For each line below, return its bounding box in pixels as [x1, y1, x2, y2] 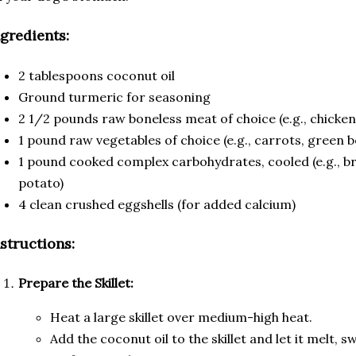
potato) [18, 174, 64, 191]
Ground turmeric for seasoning [18, 88, 211, 105]
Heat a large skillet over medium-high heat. [50, 309, 312, 326]
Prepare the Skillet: [18, 275, 133, 292]
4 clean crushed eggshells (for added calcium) [18, 195, 296, 212]
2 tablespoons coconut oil [18, 67, 175, 83]
